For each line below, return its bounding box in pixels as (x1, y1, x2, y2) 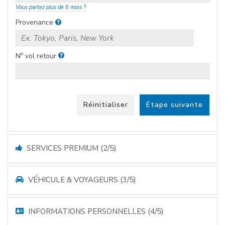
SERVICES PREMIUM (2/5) (25, 143, 117, 154)
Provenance (16, 18, 55, 28)
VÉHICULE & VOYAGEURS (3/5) (26, 175, 136, 185)
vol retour (23, 51, 58, 61)
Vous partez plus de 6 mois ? (16, 4, 86, 12)
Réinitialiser (83, 100, 128, 110)
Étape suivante (146, 100, 203, 110)
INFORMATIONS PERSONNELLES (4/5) (26, 206, 164, 217)
